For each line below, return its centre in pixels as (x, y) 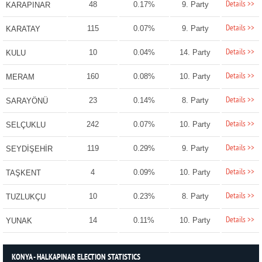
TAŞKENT (23, 173)
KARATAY (23, 29)
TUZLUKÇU (25, 197)
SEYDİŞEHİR (29, 149)
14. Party (195, 53)
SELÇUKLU (25, 125)
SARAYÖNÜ (27, 101)
